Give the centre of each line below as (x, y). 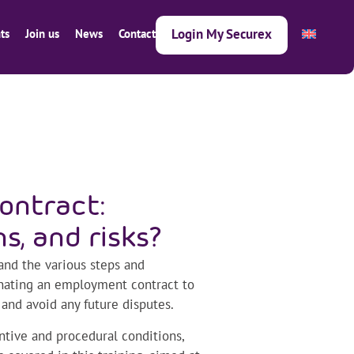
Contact (137, 34)
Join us (42, 34)
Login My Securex (222, 34)
